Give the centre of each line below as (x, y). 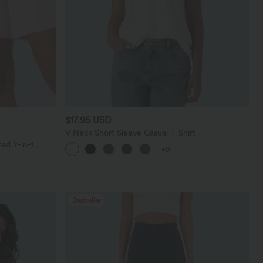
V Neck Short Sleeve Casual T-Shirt (131, 132)
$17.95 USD (89, 120)
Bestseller (87, 200)
